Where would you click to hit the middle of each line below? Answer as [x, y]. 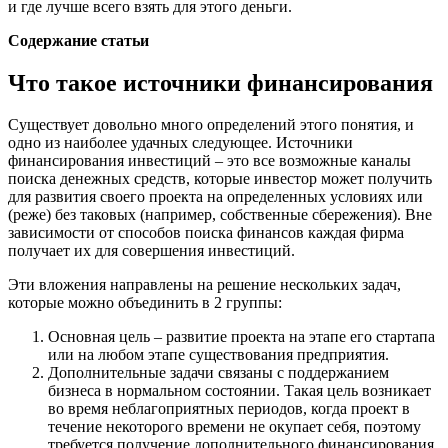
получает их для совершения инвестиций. [151, 251]
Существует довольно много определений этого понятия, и [211, 125]
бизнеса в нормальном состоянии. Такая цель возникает [239, 391]
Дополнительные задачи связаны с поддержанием [218, 373]
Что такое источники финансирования [220, 82]
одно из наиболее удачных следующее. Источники [180, 143]
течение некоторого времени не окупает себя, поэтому [234, 427]
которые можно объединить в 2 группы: [145, 303]
